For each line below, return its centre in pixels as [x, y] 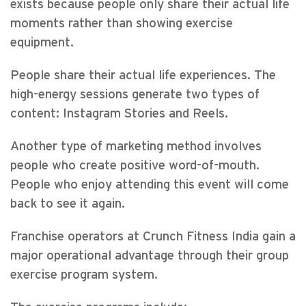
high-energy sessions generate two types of [135, 95]
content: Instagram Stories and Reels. [119, 114]
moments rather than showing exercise [122, 24]
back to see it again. [68, 204]
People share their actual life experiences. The [143, 75]
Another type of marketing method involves [136, 147]
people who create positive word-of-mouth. [135, 166]
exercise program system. [84, 275]
